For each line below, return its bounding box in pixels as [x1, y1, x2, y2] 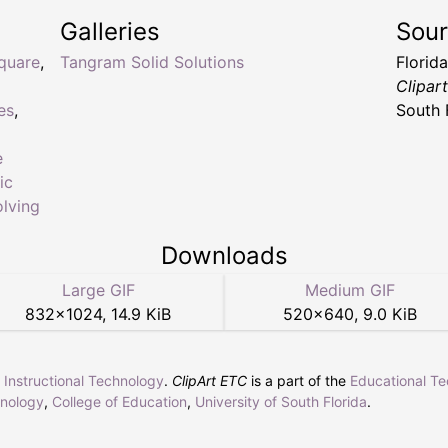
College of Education [52, 392, 187, 410]
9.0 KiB [363, 303, 417, 324]
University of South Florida [195, 392, 367, 410]
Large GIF [61, 279, 135, 300]
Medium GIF [305, 279, 395, 300]
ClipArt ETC [172, 371, 247, 389]
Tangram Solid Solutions [60, 51, 244, 72]
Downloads [160, 240, 288, 270]
